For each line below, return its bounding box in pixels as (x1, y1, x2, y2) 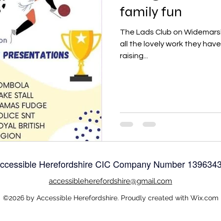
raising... (120, 52, 148, 60)
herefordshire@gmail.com (84, 176, 172, 185)
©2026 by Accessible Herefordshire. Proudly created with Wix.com (2, 193, 219, 202)
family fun (120, 3, 182, 20)
